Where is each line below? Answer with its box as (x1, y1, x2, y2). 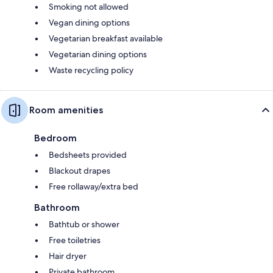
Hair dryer (49, 250, 87, 261)
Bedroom (34, 132, 77, 144)
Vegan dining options (49, 16, 130, 28)
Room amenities (29, 104, 103, 116)
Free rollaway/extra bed (49, 180, 138, 192)
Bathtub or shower (49, 218, 119, 230)
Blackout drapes (49, 165, 110, 176)
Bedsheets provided (49, 149, 127, 160)
